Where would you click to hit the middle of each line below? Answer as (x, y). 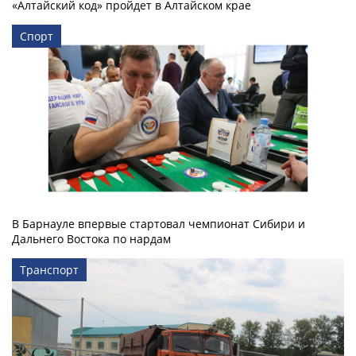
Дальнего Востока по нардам (91, 238)
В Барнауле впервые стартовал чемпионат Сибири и (159, 223)
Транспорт (49, 269)
